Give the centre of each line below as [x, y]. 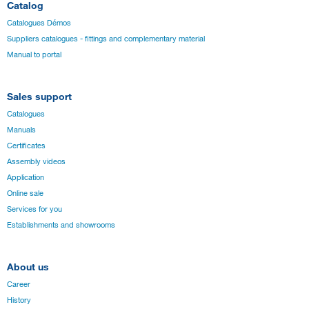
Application [26, 178]
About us [28, 266]
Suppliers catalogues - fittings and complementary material [106, 39]
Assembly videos [36, 162]
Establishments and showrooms [61, 225]
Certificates [26, 146]
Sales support [39, 97]
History [19, 300]
